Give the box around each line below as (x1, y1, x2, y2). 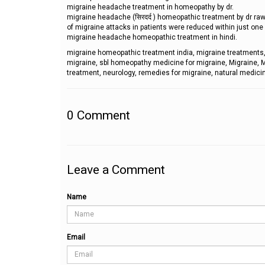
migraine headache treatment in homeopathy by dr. (67, 3, 234, 11)
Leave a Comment (67, 163, 165, 177)
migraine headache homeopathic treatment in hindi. (67, 33, 237, 41)
